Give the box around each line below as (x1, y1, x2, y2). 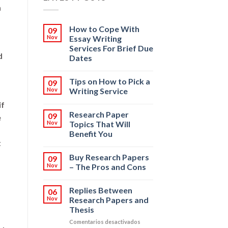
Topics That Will (69, 119, 130, 129)
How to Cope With (69, 24, 139, 34)
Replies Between (69, 185, 132, 195)
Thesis (69, 205, 94, 215)
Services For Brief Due (69, 43, 153, 53)
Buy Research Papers (69, 152, 149, 162)
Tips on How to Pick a (69, 76, 150, 87)
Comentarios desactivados (69, 218, 140, 225)
